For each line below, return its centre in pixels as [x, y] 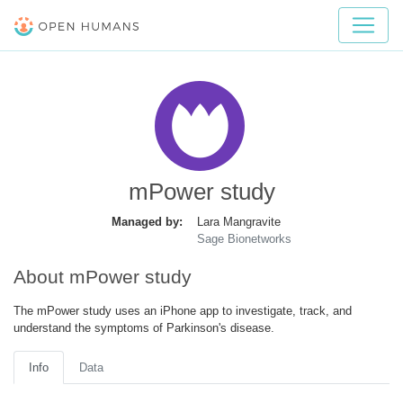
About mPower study [103, 276]
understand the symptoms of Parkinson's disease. [144, 327]
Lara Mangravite [239, 221]
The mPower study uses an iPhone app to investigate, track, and [183, 310]
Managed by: [147, 221]
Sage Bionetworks [244, 238]
